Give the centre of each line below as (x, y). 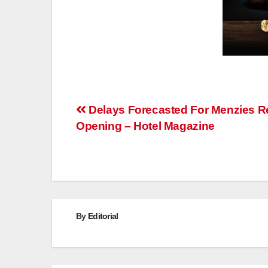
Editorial (103, 216)
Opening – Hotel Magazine (145, 126)
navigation (119, 138)
